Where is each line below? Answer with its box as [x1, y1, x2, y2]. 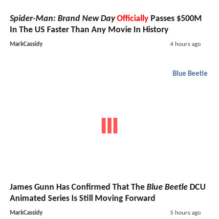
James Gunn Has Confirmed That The [10, 183, 147, 193]
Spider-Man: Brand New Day [10, 14, 115, 23]
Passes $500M [149, 14, 202, 23]
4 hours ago [170, 41, 201, 47]
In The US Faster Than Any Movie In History [10, 25, 169, 35]
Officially [117, 14, 149, 23]
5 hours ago [170, 210, 201, 217]
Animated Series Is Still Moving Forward [10, 194, 155, 204]
